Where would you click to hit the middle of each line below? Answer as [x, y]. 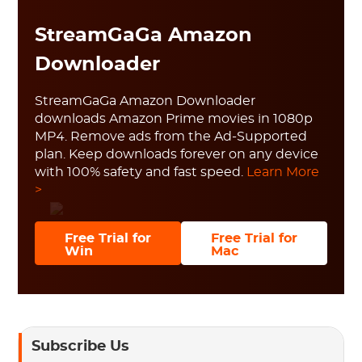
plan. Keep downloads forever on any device [176, 155]
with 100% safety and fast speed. [140, 173]
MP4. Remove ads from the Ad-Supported [170, 137]
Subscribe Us [81, 347]
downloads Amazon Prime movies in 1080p [173, 119]
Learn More [282, 173]
